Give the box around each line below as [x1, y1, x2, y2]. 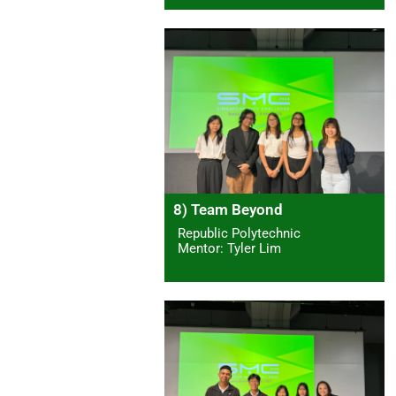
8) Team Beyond [173, 201, 283, 219]
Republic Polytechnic [178, 225, 301, 242]
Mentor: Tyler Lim [178, 240, 281, 257]
